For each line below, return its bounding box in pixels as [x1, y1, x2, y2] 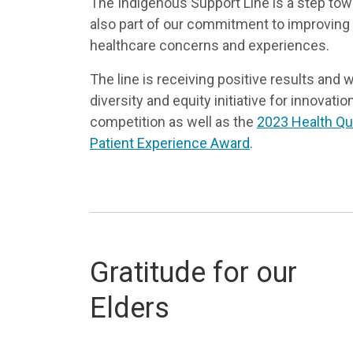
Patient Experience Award [90, 135, 250, 151]
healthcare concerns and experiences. [90, 37, 329, 54]
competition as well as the [90, 113, 257, 130]
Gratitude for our [90, 256, 297, 289]
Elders [90, 292, 169, 325]
